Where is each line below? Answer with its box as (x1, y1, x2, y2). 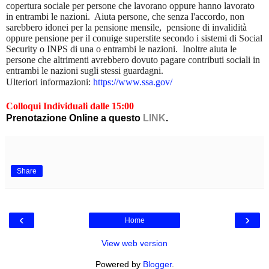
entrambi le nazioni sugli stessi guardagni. (6, 65, 163, 76)
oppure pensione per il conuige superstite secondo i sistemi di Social (6, 33, 262, 44)
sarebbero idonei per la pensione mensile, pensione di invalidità (6, 22, 247, 33)
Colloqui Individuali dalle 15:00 (6, 101, 134, 112)
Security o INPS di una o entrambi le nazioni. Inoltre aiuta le (6, 44, 237, 55)
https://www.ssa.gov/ (93, 77, 172, 88)
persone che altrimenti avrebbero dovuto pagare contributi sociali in (6, 55, 260, 65)
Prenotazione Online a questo (6, 113, 143, 124)
